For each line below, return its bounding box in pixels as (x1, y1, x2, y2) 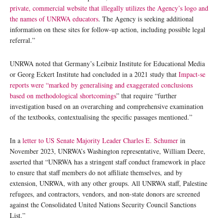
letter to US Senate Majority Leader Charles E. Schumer (22, 135, 178, 145)
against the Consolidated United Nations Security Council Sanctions (10, 200, 196, 209)
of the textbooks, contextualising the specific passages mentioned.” (10, 112, 192, 122)
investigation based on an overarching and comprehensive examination (10, 101, 203, 111)
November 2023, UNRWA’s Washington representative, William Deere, (10, 146, 205, 156)
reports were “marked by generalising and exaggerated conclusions (10, 80, 193, 90)
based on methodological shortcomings (10, 91, 116, 100)
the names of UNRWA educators (10, 14, 98, 23)
